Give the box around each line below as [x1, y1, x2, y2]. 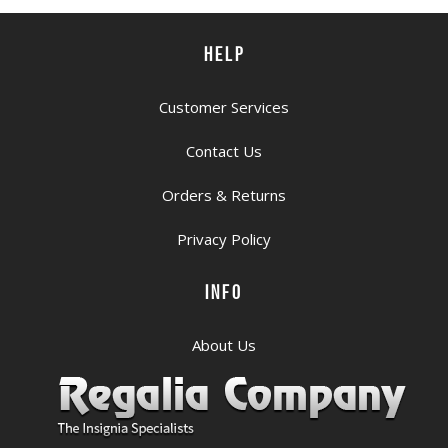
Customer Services [159, 97, 289, 118]
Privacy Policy [177, 229, 271, 250]
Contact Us [186, 141, 262, 162]
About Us [192, 335, 256, 356]
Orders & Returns [162, 185, 286, 206]
